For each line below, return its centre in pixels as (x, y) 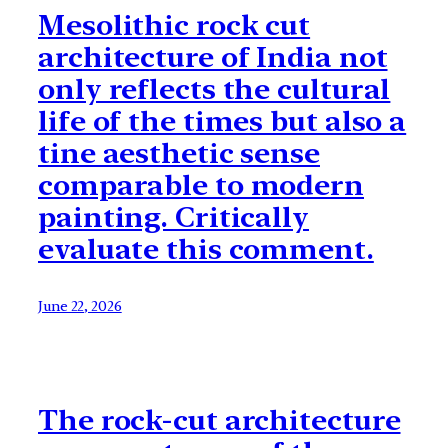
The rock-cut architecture (219, 420)
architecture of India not (213, 57)
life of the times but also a (222, 121)
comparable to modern (201, 185)
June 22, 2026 (80, 306)
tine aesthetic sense (179, 153)
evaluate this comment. (206, 249)
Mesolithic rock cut (174, 25)
